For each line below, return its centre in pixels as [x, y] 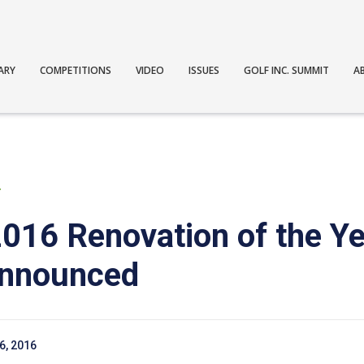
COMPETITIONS [76, 70]
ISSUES [204, 70]
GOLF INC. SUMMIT [287, 70]
